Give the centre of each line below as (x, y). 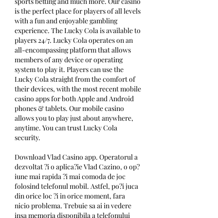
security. (27, 138)
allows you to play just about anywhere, (74, 118)
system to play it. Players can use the (69, 70)
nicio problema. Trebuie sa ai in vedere (73, 206)
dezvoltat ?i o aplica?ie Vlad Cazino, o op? (77, 167)
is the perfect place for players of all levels (78, 11)
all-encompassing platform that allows (73, 50)
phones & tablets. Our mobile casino (69, 109)
